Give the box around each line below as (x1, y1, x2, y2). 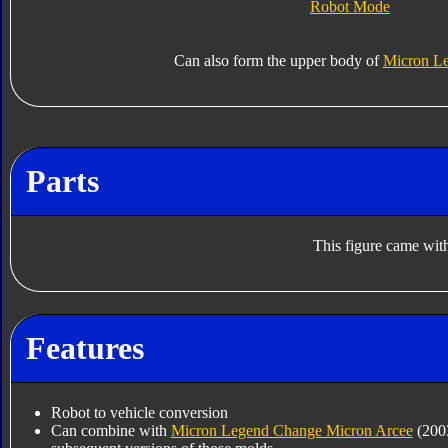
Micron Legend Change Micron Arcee (170, 422, 413, 440)
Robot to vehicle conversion (50, 404, 228, 422)
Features (25, 329, 144, 366)
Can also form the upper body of (173, 52, 383, 70)
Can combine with (50, 422, 171, 440)
